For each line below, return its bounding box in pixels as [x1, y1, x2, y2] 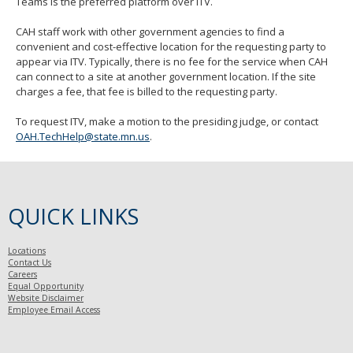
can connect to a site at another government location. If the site [16, 69, 316, 84]
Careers [8, 269, 37, 281]
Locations [8, 245, 46, 257]
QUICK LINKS [8, 202, 139, 232]
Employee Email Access [8, 304, 100, 316]
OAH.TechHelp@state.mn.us [16, 129, 150, 144]
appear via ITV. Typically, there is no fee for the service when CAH [16, 54, 328, 69]
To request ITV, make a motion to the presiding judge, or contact [16, 114, 318, 129]
